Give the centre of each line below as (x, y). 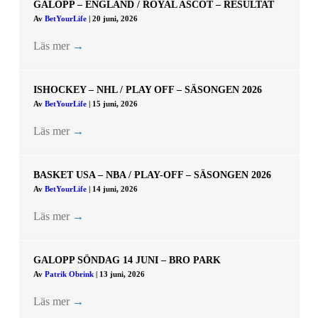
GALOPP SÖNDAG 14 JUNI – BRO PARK (127, 261)
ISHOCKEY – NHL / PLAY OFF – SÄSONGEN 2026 (147, 90)
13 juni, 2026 (122, 274)
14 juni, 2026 (115, 189)
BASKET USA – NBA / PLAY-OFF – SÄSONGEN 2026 (152, 175)
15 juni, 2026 (115, 104)
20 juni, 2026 (115, 19)
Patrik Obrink (70, 274)
